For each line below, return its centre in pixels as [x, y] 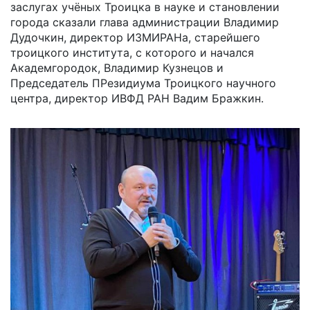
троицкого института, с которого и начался [132, 52]
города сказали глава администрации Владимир [145, 22]
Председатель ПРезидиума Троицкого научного [143, 83]
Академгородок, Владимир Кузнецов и [117, 67]
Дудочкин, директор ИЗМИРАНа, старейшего [135, 37]
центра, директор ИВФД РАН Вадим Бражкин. [137, 98]
